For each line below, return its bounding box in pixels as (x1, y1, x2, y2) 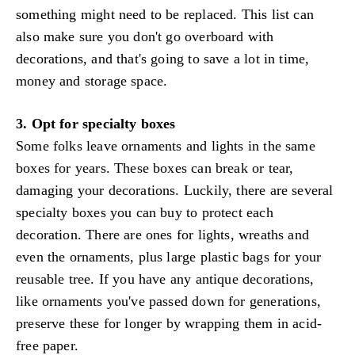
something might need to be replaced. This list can (16, 6, 314, 23)
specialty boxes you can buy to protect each (16, 204, 273, 220)
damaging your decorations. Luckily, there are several (16, 181, 334, 198)
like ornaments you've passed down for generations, (16, 292, 321, 309)
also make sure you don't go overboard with (16, 29, 274, 45)
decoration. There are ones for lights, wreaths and (16, 226, 309, 242)
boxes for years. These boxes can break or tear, (16, 159, 294, 176)
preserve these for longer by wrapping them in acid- (16, 315, 323, 331)
